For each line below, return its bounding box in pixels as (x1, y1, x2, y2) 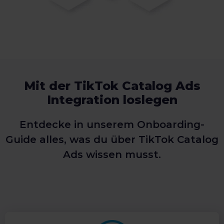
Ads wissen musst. (62, 148, 161, 161)
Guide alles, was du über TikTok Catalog (5, 133, 218, 146)
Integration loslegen (46, 92, 177, 107)
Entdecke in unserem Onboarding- (19, 118, 204, 131)
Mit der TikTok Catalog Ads (23, 78, 200, 93)
